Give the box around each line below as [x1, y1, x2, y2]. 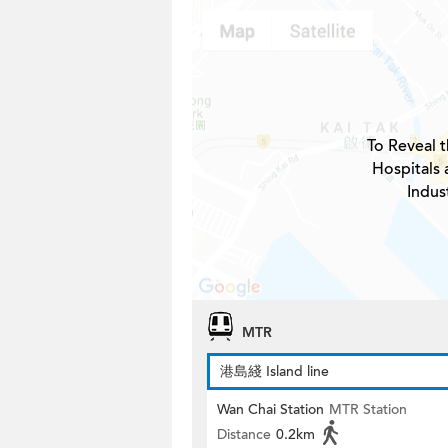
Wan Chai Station [217, 400, 324, 419]
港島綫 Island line [220, 362, 329, 381]
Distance [217, 425, 271, 444]
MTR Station [329, 400, 407, 419]
